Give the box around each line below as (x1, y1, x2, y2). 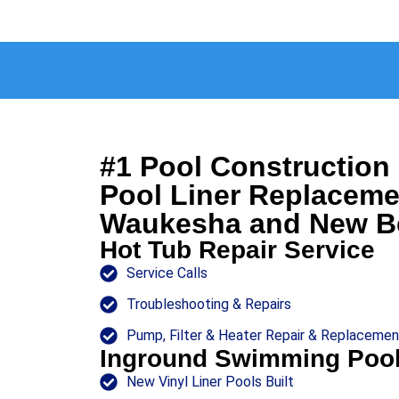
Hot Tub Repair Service (100, 236, 375, 265)
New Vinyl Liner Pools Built (126, 373, 294, 391)
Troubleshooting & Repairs (126, 296, 291, 313)
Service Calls (126, 265, 208, 282)
